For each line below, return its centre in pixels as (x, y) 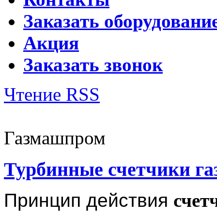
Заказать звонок (93, 64)
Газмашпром (55, 138)
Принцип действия (86, 201)
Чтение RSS (52, 94)
